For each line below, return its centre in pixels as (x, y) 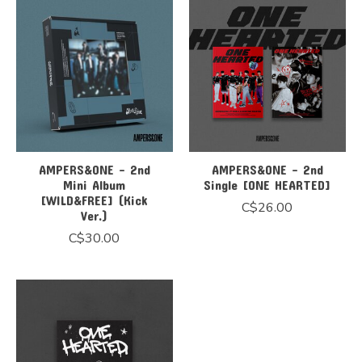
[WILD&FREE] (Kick (95, 200)
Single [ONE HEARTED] (267, 185)
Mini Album (95, 185)
